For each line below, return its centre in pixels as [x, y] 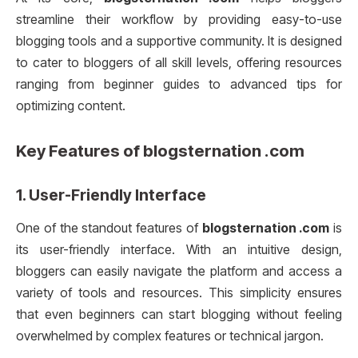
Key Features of [80, 150]
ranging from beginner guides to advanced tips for [179, 85]
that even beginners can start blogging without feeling [179, 315]
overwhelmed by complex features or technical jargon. [170, 336]
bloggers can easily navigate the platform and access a [179, 272]
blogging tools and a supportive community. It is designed [179, 42]
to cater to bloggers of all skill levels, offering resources [179, 63]
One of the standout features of [109, 229]
